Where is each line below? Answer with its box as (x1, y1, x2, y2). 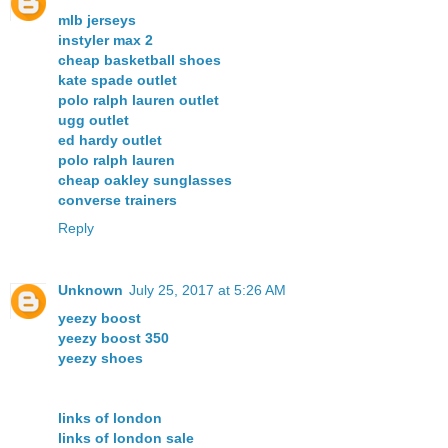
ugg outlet (58, 111, 129, 128)
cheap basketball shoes (58, 51, 221, 68)
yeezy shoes (58, 349, 143, 366)
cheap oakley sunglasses (58, 171, 232, 188)
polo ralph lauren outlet (58, 91, 219, 108)
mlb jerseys (58, 11, 136, 28)
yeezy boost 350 (58, 329, 169, 346)
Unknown (58, 281, 123, 298)
